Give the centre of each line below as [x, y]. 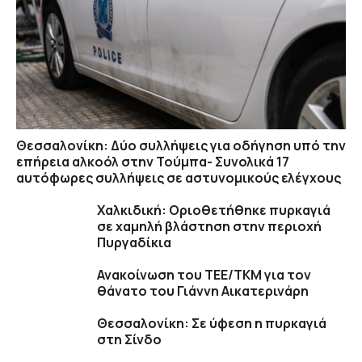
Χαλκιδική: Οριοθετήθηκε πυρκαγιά [214, 210]
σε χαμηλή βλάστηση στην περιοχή [209, 226]
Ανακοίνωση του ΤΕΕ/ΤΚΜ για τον [204, 275]
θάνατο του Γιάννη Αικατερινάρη [203, 291]
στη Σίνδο [129, 339]
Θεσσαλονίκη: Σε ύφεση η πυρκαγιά [212, 323]
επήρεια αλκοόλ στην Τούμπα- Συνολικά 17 [153, 162]
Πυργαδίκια [134, 242]
